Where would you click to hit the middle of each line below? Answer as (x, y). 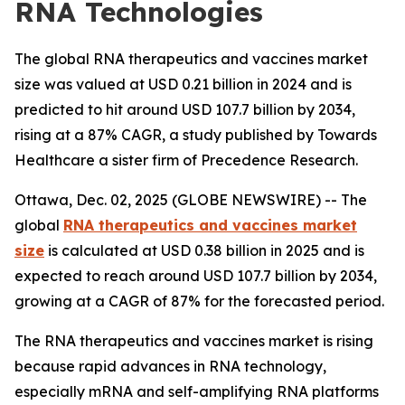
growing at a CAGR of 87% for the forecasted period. (199, 301)
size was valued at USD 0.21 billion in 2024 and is (183, 84)
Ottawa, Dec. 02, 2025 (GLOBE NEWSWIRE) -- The (191, 200)
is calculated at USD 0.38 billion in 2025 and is (204, 250)
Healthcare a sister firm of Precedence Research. (186, 160)
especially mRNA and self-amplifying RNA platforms (197, 391)
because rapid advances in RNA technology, (170, 366)
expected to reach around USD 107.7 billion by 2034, (196, 276)
